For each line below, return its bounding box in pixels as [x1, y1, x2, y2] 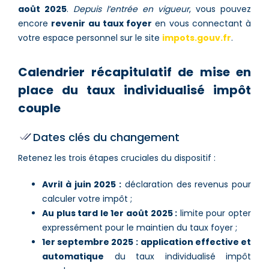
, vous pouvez [189, 2, 251, 15]
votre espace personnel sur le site [18, 31, 162, 44]
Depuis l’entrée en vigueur [73, 2, 189, 15]
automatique [42, 250, 104, 262]
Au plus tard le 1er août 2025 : [42, 207, 178, 219]
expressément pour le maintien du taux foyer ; [42, 221, 237, 234]
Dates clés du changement [33, 129, 180, 145]
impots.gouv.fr [162, 31, 231, 44]
